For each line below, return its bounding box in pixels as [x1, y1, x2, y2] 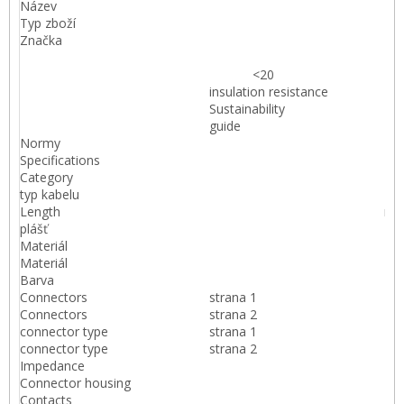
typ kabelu [20, 186, 79, 203]
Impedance [20, 357, 85, 374]
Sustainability [209, 100, 285, 117]
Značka [20, 32, 62, 49]
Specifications [20, 151, 100, 169]
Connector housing [20, 374, 131, 391]
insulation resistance [209, 83, 328, 100]
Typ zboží [20, 14, 76, 32]
